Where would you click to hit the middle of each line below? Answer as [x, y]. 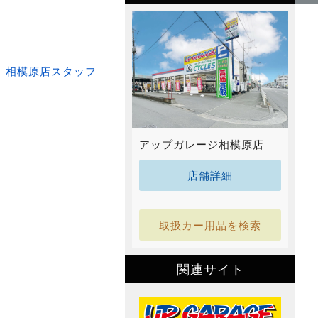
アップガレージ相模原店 [202, 144]
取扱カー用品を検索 [210, 225]
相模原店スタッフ [51, 71]
